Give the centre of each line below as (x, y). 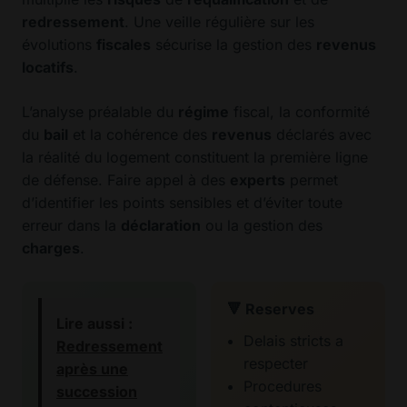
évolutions (59, 45)
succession (97, 392)
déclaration (161, 226)
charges (51, 248)
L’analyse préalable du (100, 112)
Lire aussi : (94, 324)
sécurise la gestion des (233, 45)
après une (92, 369)
